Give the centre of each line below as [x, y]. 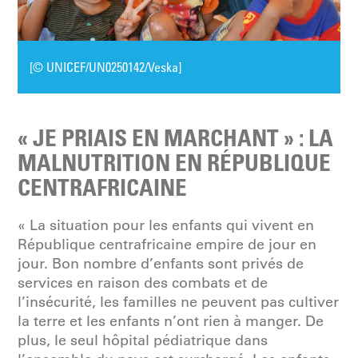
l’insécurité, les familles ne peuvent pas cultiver [179, 302]
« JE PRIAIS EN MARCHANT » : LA [176, 137]
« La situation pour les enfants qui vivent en [166, 225]
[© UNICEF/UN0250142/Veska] [106, 67]
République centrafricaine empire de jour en [167, 245]
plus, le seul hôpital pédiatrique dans [143, 340]
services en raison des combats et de [143, 283]
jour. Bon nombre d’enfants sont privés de [161, 264]
